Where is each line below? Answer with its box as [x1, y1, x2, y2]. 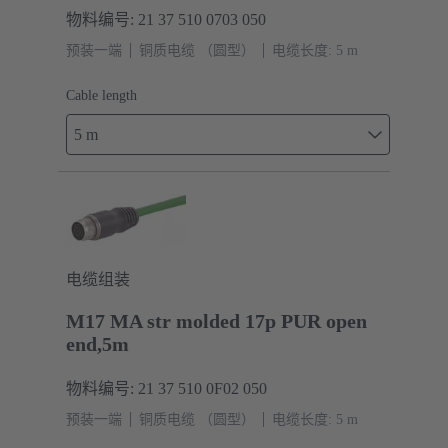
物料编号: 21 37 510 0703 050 [66, 10, 266, 28]
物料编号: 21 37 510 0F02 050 [66, 379, 267, 397]
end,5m [66, 332, 129, 355]
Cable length [66, 87, 137, 103]
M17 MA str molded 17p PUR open [66, 309, 367, 332]
